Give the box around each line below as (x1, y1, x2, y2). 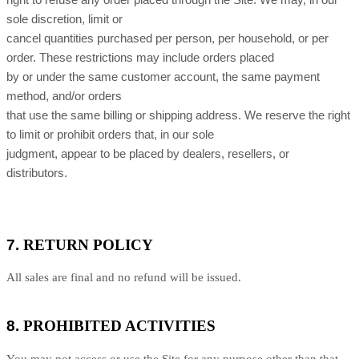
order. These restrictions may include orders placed (6, 51, 274, 64)
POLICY (89, 236, 153, 253)
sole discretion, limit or (6, 13, 123, 26)
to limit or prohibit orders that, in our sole (6, 128, 214, 141)
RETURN (23, 236, 89, 253)
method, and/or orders (6, 90, 122, 103)
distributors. (6, 167, 67, 179)
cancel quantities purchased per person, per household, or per (6, 32, 329, 45)
